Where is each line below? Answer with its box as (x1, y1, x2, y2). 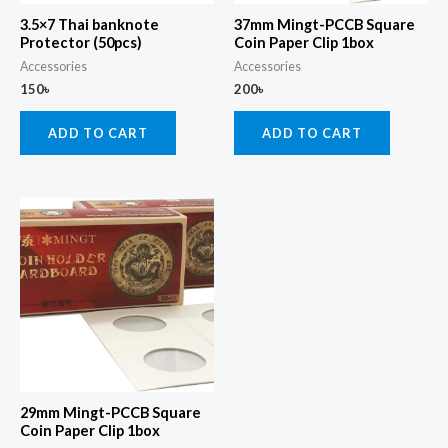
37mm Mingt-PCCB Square (234, 15, 415, 33)
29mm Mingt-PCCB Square (20, 403, 201, 421)
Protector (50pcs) (20, 33, 142, 51)
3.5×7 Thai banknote (20, 15, 159, 33)
